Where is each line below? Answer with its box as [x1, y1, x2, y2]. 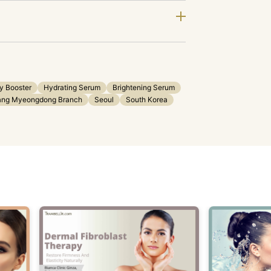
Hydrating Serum [44, 82, 100, 92]
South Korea [126, 94, 168, 104]
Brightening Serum [113, 82, 175, 92]
